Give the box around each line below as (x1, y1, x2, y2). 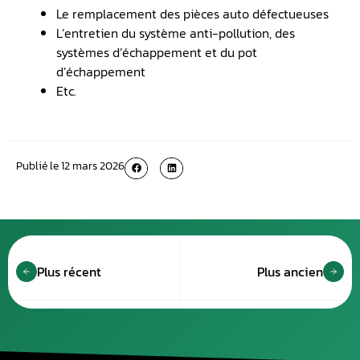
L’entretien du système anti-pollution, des (56, 22, 295, 43)
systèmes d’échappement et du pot (56, 42, 257, 62)
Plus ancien (257, 261, 323, 281)
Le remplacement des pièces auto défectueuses (56, 3, 329, 23)
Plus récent (37, 261, 101, 281)
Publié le (16, 157, 59, 174)
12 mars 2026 (61, 157, 125, 174)
